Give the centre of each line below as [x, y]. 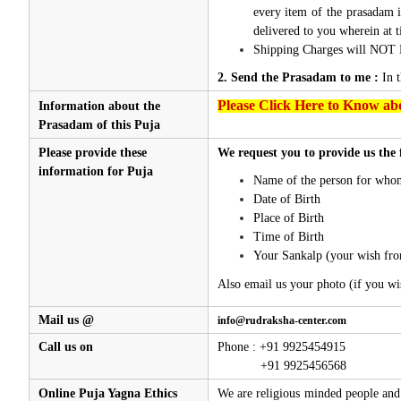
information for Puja [95, 171]
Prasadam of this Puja [99, 124]
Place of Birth [288, 218]
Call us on [65, 346]
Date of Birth [286, 199]
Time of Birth [288, 236]
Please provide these [92, 152]
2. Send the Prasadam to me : [298, 77]
